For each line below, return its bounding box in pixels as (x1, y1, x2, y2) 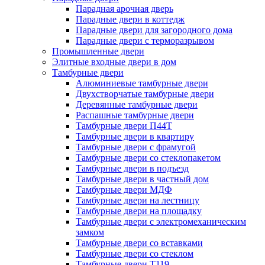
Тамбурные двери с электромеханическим (76, 216, 246, 227)
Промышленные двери (52, 46, 144, 57)
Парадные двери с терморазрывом (76, 35, 214, 46)
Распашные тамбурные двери (76, 110, 194, 121)
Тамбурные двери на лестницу (76, 195, 199, 206)
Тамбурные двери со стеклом (76, 248, 193, 259)
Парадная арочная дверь (76, 4, 173, 14)
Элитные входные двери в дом (52, 57, 176, 67)
